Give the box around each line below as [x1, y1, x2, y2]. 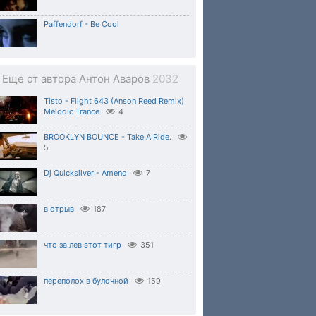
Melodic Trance [44, 107, 99, 116]
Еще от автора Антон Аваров [2, 72, 152, 85]
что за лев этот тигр [44, 240, 121, 250]
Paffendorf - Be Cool [44, 19, 119, 29]
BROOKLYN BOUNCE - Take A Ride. [44, 132, 171, 142]
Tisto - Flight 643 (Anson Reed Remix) [44, 96, 184, 106]
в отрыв [44, 204, 74, 214]
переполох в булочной [44, 276, 128, 286]
